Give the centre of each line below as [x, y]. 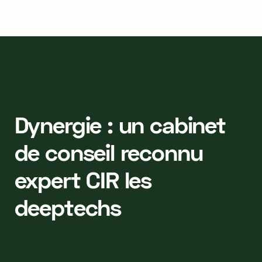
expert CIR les [83, 179]
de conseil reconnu [108, 152]
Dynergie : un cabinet [120, 124]
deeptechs [68, 207]
